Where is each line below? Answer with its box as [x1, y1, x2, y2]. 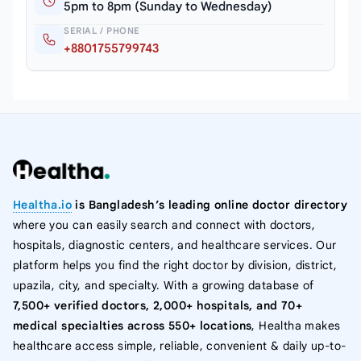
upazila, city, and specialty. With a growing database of [13, 277, 314, 293]
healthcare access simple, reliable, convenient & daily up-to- [13, 338, 346, 353]
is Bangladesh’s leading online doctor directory [72, 197, 348, 212]
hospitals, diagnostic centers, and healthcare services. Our [13, 237, 337, 252]
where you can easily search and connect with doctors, [13, 217, 316, 232]
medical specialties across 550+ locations [13, 317, 252, 333]
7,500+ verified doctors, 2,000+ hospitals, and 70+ [13, 297, 302, 313]
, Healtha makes [251, 317, 341, 333]
